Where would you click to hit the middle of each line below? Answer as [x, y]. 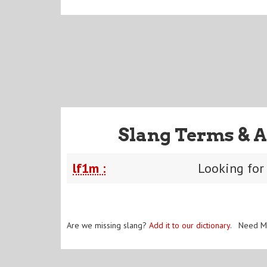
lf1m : [89, 168]
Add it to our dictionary [190, 225]
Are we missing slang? [108, 225]
